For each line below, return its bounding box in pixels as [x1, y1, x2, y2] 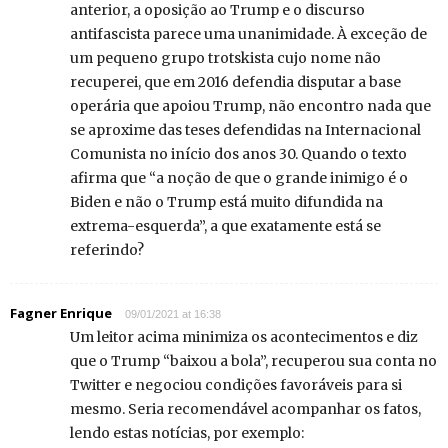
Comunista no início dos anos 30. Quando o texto [70, 145, 407, 164]
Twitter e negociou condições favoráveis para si [70, 376, 402, 395]
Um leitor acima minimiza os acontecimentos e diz [70, 328, 418, 347]
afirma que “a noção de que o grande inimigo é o [70, 169, 408, 188]
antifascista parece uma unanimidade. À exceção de [70, 25, 427, 44]
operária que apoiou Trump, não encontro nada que [70, 97, 431, 116]
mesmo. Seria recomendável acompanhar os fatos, [70, 400, 421, 419]
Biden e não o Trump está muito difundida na [70, 193, 383, 212]
